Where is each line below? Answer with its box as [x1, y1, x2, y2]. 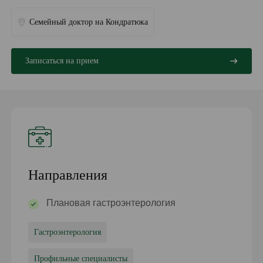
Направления [28, 167, 108, 183]
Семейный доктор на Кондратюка [29, 17, 149, 26]
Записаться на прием [25, 56, 99, 66]
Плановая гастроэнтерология [46, 198, 176, 208]
